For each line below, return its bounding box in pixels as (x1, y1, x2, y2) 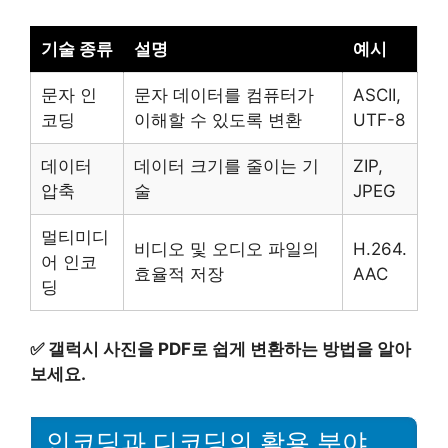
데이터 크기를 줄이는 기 (134, 156, 319, 177)
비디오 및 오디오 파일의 (134, 239, 319, 260)
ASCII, (353, 85, 401, 106)
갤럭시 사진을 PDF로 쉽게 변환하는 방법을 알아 (48, 338, 411, 359)
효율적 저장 (134, 264, 224, 285)
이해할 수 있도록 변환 (134, 110, 302, 131)
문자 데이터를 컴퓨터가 (134, 85, 314, 106)
